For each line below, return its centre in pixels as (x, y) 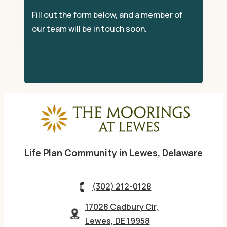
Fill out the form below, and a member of (107, 14)
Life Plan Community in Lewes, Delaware (113, 152)
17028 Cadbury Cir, (122, 206)
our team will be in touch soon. (89, 29)
